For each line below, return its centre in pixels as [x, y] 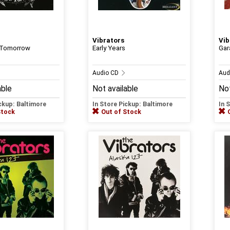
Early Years [109, 48]
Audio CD [106, 73]
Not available [115, 89]
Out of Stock [121, 112]
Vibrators [108, 40]
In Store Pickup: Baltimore [132, 104]
